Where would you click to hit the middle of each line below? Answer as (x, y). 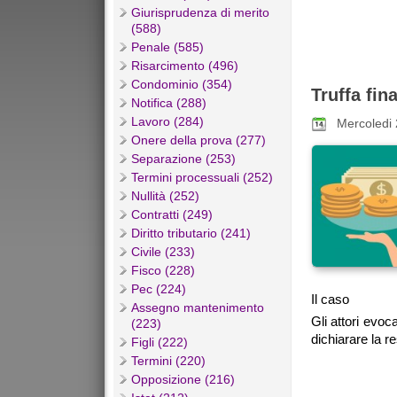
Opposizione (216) (183, 380)
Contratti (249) (172, 215)
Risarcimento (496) (185, 66)
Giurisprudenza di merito (200, 13)
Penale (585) (167, 47)
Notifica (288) (169, 103)
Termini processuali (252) (202, 178)
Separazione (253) (183, 159)
